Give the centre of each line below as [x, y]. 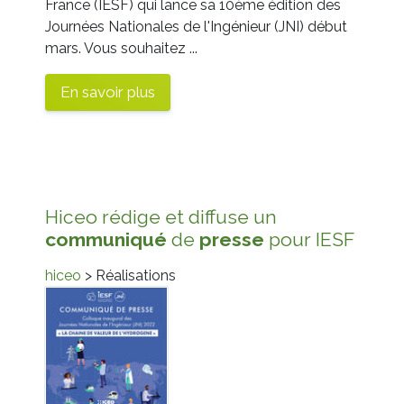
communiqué [106, 239]
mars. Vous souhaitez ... [121, 48]
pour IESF [309, 239]
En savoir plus [108, 92]
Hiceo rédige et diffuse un [161, 216]
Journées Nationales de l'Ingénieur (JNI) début [196, 26]
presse [232, 239]
